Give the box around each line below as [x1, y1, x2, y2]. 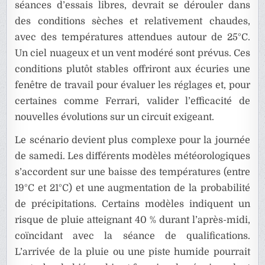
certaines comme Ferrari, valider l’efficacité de [15, 96, 250, 107]
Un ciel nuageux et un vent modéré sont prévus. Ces [15, 48, 250, 59]
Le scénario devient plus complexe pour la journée [15, 135, 250, 146]
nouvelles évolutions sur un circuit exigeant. [15, 112, 215, 123]
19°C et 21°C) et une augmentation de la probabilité [15, 183, 250, 194]
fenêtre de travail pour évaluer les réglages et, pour [15, 80, 250, 91]
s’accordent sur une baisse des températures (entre [15, 167, 250, 178]
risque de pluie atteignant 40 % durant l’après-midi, [15, 215, 250, 226]
